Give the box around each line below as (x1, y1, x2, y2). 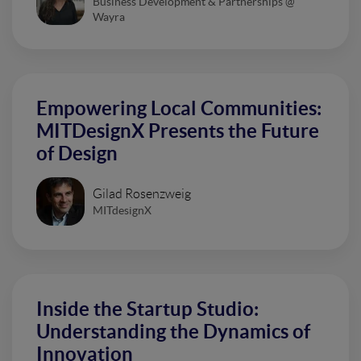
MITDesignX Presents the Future (36, 120, 319, 143)
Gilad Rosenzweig (93, 186, 191, 201)
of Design (36, 143, 118, 165)
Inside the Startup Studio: (36, 298, 259, 321)
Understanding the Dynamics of (36, 321, 310, 343)
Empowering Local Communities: (36, 98, 322, 120)
